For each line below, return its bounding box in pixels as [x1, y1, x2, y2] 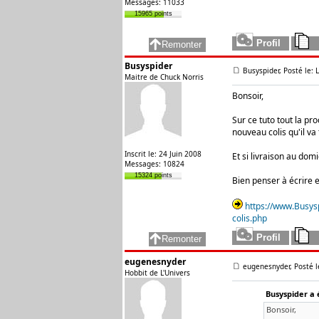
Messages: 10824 [125, 159, 184, 169]
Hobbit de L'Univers [125, 268, 190, 278]
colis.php [232, 212, 267, 224]
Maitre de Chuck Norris [125, 72, 204, 82]
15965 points [134, 10, 172, 17]
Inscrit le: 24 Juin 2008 [125, 149, 202, 159]
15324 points [134, 172, 172, 179]
